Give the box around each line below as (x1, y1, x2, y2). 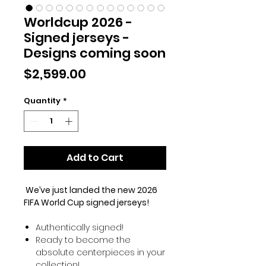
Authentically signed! (36, 221, 123, 233)
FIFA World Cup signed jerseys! (24, 196, 149, 208)
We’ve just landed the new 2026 (24, 183, 157, 196)
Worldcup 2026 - (24, 13, 132, 32)
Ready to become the (36, 233, 131, 246)
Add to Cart (66, 150, 123, 164)
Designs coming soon (24, 44, 166, 63)
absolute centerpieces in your (36, 246, 165, 258)
